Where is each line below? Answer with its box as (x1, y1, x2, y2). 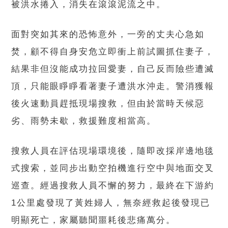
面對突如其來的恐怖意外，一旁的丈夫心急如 (11, 30, 205, 40)
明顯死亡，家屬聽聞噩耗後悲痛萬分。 (11, 215, 176, 225)
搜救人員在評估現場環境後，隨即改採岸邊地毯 (11, 146, 215, 156)
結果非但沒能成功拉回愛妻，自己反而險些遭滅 (11, 64, 215, 74)
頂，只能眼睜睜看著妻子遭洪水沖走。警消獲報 (11, 81, 215, 92)
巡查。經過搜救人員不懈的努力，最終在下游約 (11, 181, 215, 191)
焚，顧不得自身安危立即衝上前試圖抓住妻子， (11, 47, 215, 57)
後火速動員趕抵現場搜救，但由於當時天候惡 (11, 99, 205, 109)
